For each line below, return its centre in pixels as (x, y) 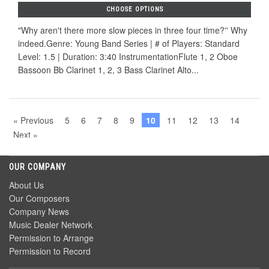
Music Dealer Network (51, 224)
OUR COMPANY (38, 167)
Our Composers (39, 198)
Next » (26, 134)
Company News (39, 211)
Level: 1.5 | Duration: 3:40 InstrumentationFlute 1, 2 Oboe (128, 56)
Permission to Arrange (51, 237)
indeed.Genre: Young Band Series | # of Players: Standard (129, 43)
